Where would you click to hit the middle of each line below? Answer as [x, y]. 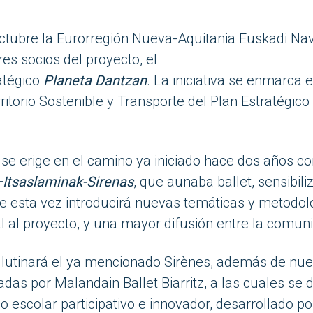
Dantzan [121, 80]
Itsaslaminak [42, 182]
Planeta [69, 80]
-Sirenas [108, 182]
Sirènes [187, 262]
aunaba [190, 182]
